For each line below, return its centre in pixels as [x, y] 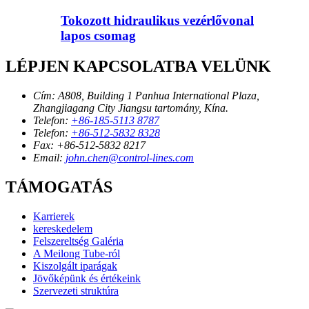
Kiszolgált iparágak [75, 266]
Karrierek [54, 216]
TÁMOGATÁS [59, 187]
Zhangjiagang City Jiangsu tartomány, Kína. [131, 108]
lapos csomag [98, 35]
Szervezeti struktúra [76, 290]
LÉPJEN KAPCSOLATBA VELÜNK [138, 66]
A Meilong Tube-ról [77, 253]
